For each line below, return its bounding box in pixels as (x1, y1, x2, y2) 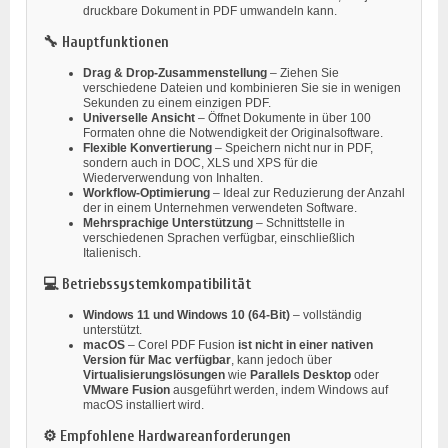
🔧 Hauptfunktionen (43, 33, 169, 51)
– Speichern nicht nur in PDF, (212, 140, 373, 155)
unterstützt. (83, 322, 142, 337)
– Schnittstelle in (253, 215, 345, 230)
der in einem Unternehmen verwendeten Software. (83, 200, 357, 215)
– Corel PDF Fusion (125, 337, 238, 352)
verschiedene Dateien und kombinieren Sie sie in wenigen (83, 80, 401, 95)
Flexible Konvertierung (83, 140, 212, 155)
